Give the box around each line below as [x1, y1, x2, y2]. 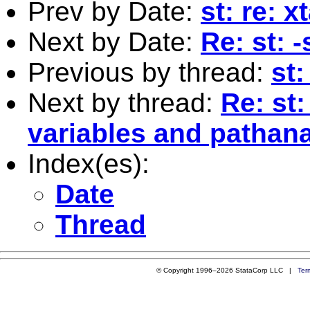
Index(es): [28, 148, 149, 179]
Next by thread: [28, 87, 221, 118]
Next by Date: [28, 26, 201, 57]
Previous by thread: [28, 57, 271, 87]
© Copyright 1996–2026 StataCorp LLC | [156, 266, 298, 274]
